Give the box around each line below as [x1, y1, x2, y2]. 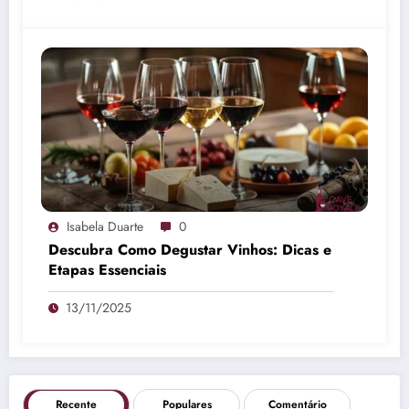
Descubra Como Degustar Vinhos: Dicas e [48, 238, 331, 260]
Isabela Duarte [67, 216, 143, 236]
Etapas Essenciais [48, 258, 166, 280]
